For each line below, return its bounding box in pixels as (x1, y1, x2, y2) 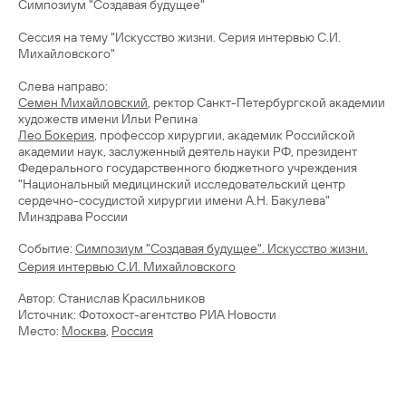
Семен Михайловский (18, 94, 148, 111)
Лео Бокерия (18, 127, 94, 143)
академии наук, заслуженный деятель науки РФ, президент (18, 143, 357, 159)
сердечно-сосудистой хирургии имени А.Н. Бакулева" (18, 192, 330, 208)
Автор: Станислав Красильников (18, 290, 205, 306)
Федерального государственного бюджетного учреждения (18, 159, 357, 176)
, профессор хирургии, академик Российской (94, 127, 355, 143)
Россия (111, 323, 153, 339)
